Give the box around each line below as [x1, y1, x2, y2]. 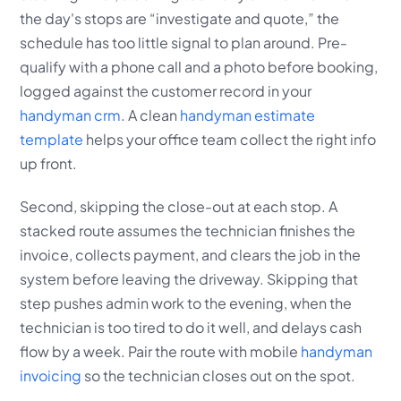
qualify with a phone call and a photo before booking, [20, 56, 379, 76]
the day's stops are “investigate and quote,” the [20, 8, 340, 28]
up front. [20, 153, 78, 173]
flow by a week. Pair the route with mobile [20, 341, 302, 361]
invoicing [20, 365, 82, 385]
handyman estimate [180, 105, 316, 124]
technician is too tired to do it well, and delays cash [20, 317, 363, 337]
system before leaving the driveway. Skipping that [20, 269, 359, 288]
